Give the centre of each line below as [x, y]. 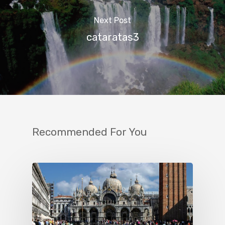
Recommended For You [90, 132]
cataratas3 [113, 37]
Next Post [113, 21]
